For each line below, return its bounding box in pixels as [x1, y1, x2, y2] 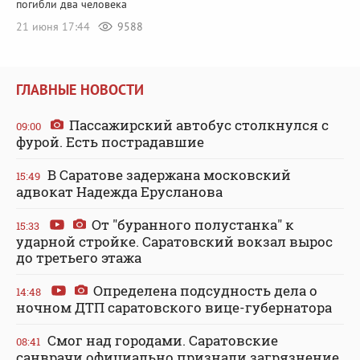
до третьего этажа [16, 247, 141, 267]
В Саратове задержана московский [44, 165, 291, 184]
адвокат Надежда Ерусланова [16, 182, 223, 201]
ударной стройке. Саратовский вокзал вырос [16, 231, 333, 251]
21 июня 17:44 [16, 19, 93, 35]
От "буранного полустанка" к [88, 215, 294, 234]
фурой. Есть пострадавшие [16, 132, 204, 151]
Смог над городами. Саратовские [44, 330, 278, 350]
